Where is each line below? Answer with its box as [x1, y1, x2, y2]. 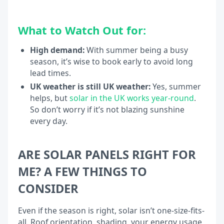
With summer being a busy [84, 44, 188, 55]
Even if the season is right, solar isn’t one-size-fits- [18, 205, 205, 216]
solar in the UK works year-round [69, 92, 194, 103]
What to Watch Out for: [18, 22, 146, 38]
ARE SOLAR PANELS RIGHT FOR [18, 146, 196, 163]
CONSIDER [18, 180, 79, 197]
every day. [29, 115, 67, 126]
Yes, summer [150, 80, 201, 92]
